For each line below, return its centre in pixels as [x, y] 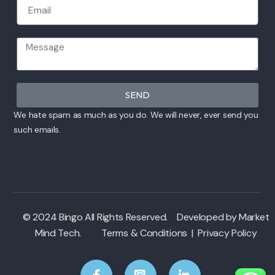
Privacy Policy [227, 233]
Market [254, 217]
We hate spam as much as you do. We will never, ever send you [136, 114]
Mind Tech [57, 233]
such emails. [37, 129]
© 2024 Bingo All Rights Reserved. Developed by [131, 217]
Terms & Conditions [145, 233]
